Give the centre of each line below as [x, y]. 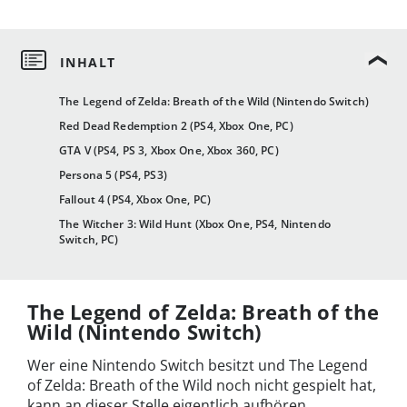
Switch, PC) [89, 240]
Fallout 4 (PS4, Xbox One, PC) [135, 200]
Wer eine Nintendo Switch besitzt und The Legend [198, 366]
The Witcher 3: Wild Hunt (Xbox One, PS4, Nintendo [195, 224]
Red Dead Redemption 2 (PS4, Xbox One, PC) [176, 126]
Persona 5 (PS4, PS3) [113, 175]
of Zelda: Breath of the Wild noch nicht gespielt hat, [202, 386]
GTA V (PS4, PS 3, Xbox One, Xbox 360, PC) [169, 151]
